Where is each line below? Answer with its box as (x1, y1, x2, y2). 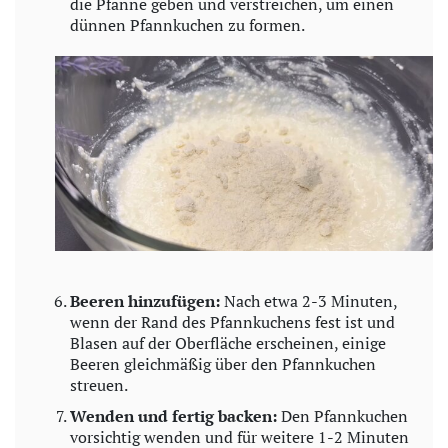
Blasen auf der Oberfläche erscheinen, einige (70, 332, 386, 355)
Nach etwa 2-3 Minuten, (220, 290, 397, 313)
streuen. (70, 374, 128, 397)
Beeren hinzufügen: (70, 290, 220, 313)
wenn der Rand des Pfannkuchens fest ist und (70, 311, 395, 334)
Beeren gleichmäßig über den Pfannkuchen (70, 353, 376, 376)
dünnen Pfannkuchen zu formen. (70, 13, 305, 36)
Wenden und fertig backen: (70, 405, 277, 428)
